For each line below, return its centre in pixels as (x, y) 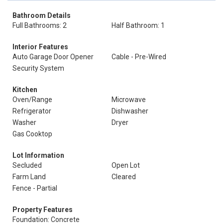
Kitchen (25, 90)
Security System (38, 68)
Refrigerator (32, 111)
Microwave (129, 100)
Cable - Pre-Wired (139, 57)
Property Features (43, 210)
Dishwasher (130, 111)
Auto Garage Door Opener (53, 57)
